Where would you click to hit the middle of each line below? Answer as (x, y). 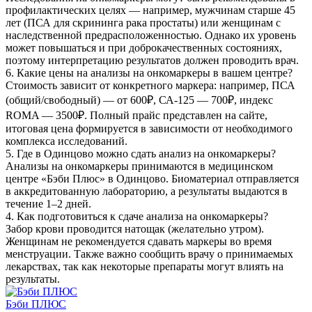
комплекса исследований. (67, 141)
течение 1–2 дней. (48, 203)
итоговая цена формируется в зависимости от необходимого (149, 128)
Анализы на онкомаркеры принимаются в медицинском (139, 166)
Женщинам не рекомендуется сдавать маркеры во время (139, 241)
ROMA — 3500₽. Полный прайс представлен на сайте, (136, 115)
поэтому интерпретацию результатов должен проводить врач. (152, 60)
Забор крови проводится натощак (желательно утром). (135, 228)
